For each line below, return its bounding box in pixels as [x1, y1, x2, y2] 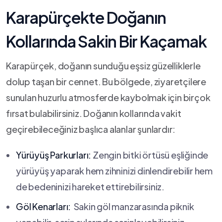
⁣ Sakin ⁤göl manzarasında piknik [71, 201, 194, 212]
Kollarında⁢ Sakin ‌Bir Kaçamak [6, 31, 207, 51]
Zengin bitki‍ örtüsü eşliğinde [91, 149, 209, 161]
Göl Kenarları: [16, 201, 71, 212]
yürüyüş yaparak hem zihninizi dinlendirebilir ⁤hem [16, 165, 213, 176]
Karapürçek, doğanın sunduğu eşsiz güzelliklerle [6, 60, 201, 71]
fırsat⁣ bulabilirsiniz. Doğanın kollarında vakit [6, 108, 181, 119]
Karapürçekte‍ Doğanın [6, 7, 166, 27]
